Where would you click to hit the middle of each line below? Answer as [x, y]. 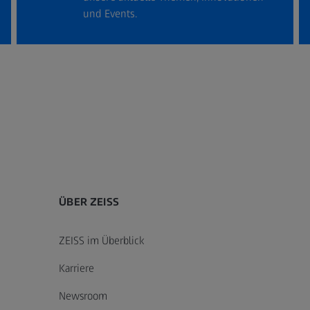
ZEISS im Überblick [102, 240]
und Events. [110, 13]
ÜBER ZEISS [89, 201]
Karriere [77, 268]
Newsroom [83, 295]
